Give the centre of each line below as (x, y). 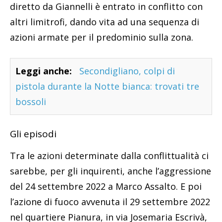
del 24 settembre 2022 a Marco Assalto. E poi (106, 187)
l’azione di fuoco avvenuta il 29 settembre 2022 (110, 202)
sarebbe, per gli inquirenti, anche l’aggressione (111, 171)
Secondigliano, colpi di (127, 71)
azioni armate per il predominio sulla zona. (102, 37)
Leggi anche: (44, 71)
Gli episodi (33, 134)
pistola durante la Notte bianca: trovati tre (107, 86)
